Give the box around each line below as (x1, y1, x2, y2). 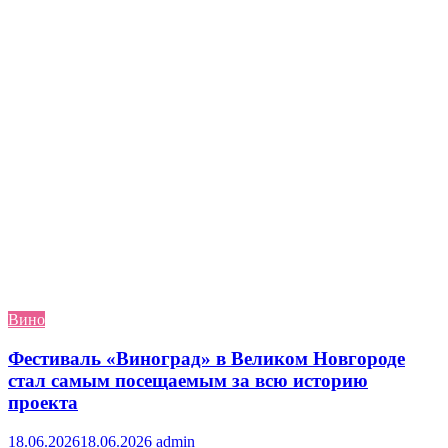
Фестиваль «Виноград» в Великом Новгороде (8, 348, 405, 370)
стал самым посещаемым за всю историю (8, 370, 368, 392)
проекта (8, 392, 78, 414)
